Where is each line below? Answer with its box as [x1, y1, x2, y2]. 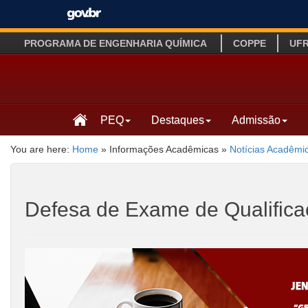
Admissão [232, 113, 280, 126]
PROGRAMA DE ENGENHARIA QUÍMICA [24, 38, 207, 49]
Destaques [151, 113, 204, 126]
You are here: [10, 143, 72, 155]
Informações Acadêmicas [109, 143, 219, 155]
